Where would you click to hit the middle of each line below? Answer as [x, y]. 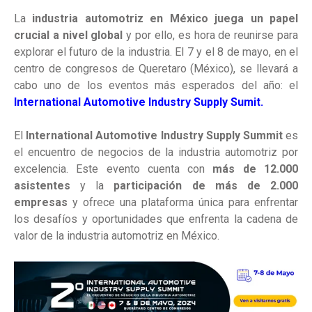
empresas [41, 203]
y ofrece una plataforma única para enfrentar [183, 203]
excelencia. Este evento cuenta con [114, 169]
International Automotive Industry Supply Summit [154, 136]
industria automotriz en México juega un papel [165, 19]
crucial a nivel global [70, 36]
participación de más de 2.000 [206, 186]
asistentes [42, 186]
